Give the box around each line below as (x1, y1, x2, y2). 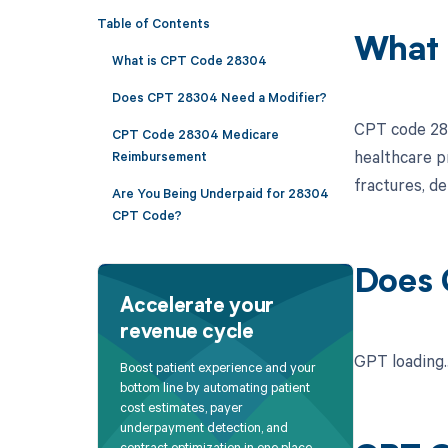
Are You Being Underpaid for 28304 (111, 183, 329, 202)
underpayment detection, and (120, 418, 289, 437)
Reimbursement (111, 146, 207, 165)
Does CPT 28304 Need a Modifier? (111, 87, 327, 106)
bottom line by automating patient (120, 378, 311, 397)
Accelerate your (120, 296, 274, 317)
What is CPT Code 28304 (111, 50, 267, 69)
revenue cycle (120, 322, 254, 343)
